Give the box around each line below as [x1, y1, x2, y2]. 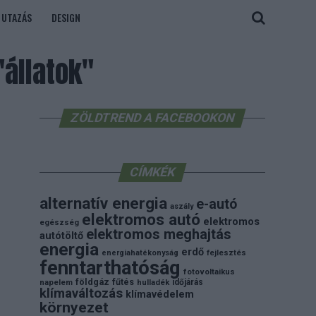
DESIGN [51, 10, 80, 25]
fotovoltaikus [183, 267, 235, 276]
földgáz [75, 276, 109, 287]
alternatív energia [39, 194, 167, 213]
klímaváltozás [39, 286, 123, 301]
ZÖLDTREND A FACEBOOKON [68, 111, 236, 125]
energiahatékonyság [102, 248, 178, 257]
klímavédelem [126, 288, 194, 300]
